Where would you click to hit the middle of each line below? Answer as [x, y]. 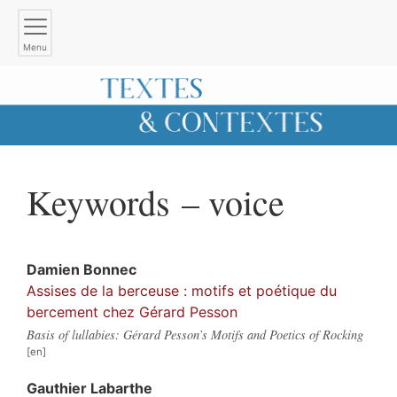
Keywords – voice [156, 201]
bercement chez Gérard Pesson [132, 311]
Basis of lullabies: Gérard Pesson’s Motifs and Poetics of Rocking [195, 334]
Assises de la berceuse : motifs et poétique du [182, 290]
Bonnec [110, 269]
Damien [55, 269]
